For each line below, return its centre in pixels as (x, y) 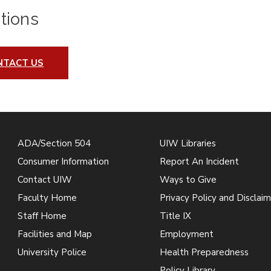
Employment (186, 234)
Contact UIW (45, 179)
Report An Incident (199, 161)
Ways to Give (188, 179)
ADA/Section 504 (54, 143)
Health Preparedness (204, 252)
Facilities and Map (55, 234)
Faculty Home (47, 198)
